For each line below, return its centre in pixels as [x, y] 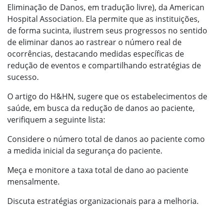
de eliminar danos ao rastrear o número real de [94, 42]
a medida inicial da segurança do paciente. [85, 151]
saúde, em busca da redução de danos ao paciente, [101, 108]
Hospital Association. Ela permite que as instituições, [103, 19]
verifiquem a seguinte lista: [56, 120]
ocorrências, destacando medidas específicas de [96, 54]
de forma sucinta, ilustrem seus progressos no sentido [107, 31]
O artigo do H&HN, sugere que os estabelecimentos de [107, 96]
